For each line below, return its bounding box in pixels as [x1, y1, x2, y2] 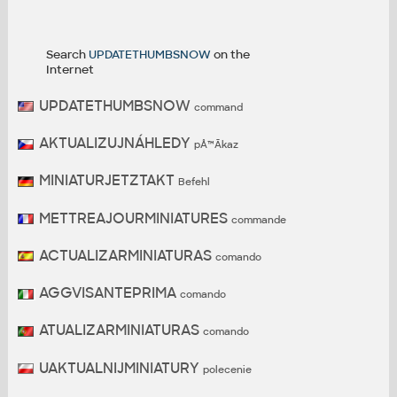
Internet [45, 62, 94, 78]
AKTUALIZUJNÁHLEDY [35, 133, 194, 152]
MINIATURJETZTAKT [35, 171, 178, 191]
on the [210, 47, 250, 63]
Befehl [177, 175, 210, 189]
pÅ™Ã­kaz [193, 137, 238, 151]
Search [45, 47, 89, 63]
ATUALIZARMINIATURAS [35, 321, 203, 340]
